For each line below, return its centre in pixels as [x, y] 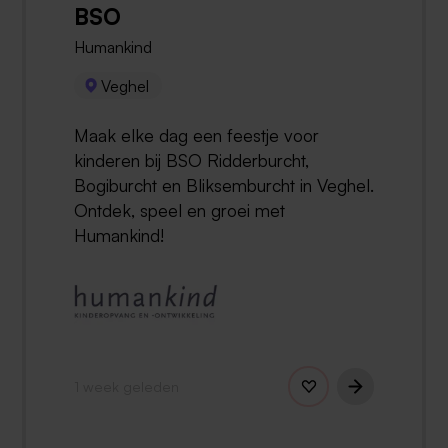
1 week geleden [126, 385]
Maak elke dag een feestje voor [196, 134]
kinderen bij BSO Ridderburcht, [191, 159]
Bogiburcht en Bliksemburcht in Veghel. [224, 184]
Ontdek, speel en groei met [179, 209]
